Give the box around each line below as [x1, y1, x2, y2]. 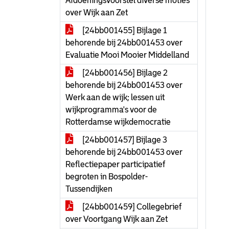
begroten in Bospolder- [65, 172, 148, 181]
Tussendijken [65, 185, 112, 193]
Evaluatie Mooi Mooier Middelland [65, 51, 189, 59]
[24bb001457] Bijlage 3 [81, 135, 167, 144]
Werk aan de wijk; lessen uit [65, 93, 165, 102]
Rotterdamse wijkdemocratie [65, 118, 171, 126]
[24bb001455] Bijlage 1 [81, 26, 167, 35]
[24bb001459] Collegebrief [81, 202, 181, 211]
